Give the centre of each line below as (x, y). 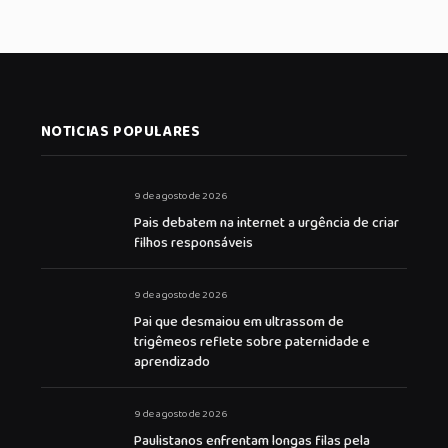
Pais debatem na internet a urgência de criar (266, 223)
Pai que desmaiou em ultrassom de (238, 322)
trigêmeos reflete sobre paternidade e (251, 342)
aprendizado (171, 362)
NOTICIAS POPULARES (120, 132)
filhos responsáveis (193, 243)
